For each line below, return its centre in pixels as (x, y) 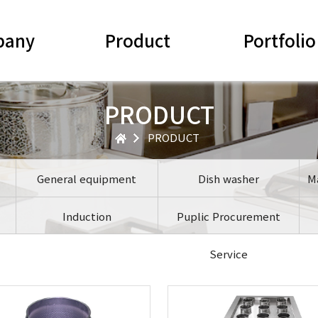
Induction (87, 216)
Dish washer (228, 179)
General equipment (87, 179)
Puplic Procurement (228, 216)
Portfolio (280, 40)
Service (228, 254)
